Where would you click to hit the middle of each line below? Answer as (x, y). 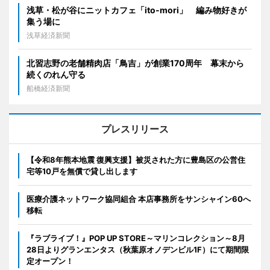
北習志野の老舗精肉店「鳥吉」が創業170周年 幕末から (135, 63)
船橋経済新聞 (48, 88)
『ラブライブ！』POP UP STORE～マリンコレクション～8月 (136, 238)
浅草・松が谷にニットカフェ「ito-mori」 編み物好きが (137, 10)
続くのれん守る (56, 74)
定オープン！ (50, 261)
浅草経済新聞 (48, 35)
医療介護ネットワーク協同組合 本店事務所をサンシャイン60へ (139, 199)
